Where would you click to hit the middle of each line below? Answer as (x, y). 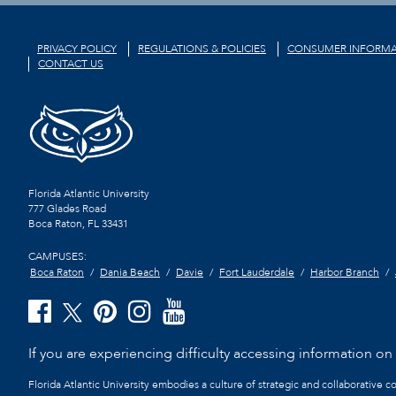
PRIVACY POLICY (77, 48)
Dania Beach (130, 272)
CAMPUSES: (57, 257)
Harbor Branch (345, 272)
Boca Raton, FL (64, 224)
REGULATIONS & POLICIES (202, 48)
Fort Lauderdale (257, 272)
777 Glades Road (67, 209)
